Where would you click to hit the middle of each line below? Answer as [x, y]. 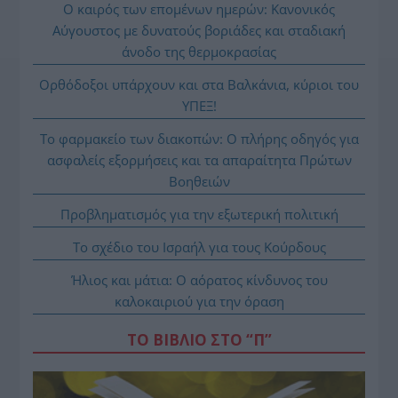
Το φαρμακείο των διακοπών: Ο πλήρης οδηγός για [199, 139]
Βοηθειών [199, 182]
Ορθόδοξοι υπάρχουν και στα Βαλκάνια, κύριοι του [199, 85]
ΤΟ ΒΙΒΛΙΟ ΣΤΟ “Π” [199, 340]
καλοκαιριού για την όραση [199, 302]
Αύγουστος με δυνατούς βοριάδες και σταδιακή [199, 31]
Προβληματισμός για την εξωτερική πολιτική [199, 215]
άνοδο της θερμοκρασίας [199, 52]
